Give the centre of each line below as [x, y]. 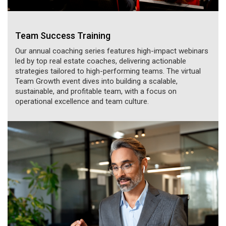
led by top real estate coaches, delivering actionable [101, 61]
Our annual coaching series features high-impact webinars [112, 51]
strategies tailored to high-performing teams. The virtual [108, 71]
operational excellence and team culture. [82, 101]
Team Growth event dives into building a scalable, [96, 81]
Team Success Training [63, 36]
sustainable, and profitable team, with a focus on [96, 91]
